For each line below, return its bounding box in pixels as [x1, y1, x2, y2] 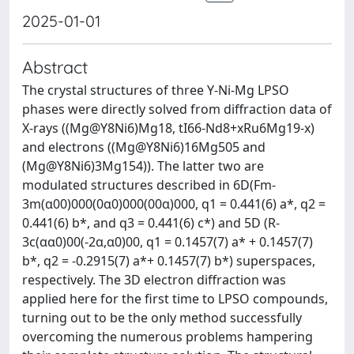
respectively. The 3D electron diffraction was [22, 271, 286, 288]
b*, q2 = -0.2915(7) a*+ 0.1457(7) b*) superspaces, [22, 252, 315, 269]
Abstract [22, 56, 88, 77]
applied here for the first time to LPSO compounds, [22, 290, 328, 307]
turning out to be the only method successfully [22, 309, 302, 326]
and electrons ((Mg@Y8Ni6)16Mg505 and [22, 138, 265, 156]
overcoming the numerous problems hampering [22, 328, 313, 345]
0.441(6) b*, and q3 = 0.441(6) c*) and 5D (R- [22, 214, 280, 232]
